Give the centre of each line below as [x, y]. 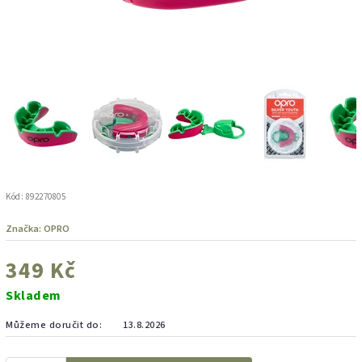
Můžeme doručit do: [54, 324]
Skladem [34, 295]
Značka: [25, 228]
